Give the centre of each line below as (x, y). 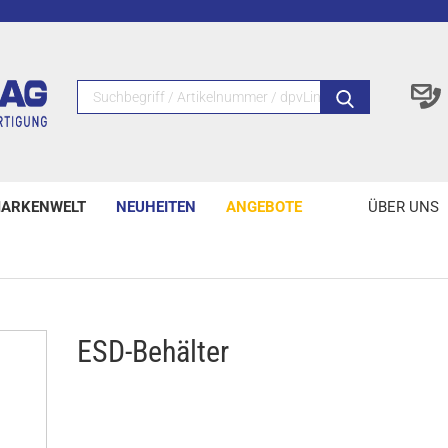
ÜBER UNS (403, 207)
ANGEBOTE (264, 207)
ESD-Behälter (153, 351)
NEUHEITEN (156, 207)
